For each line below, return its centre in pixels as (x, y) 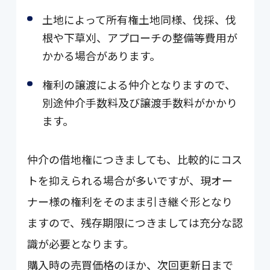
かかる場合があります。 (102, 55)
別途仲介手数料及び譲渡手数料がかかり (140, 102)
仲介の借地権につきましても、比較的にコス (135, 159)
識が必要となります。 (81, 244)
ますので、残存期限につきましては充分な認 (135, 223)
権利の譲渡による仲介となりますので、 (139, 84)
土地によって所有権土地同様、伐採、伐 (140, 19)
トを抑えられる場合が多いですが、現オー (130, 181)
